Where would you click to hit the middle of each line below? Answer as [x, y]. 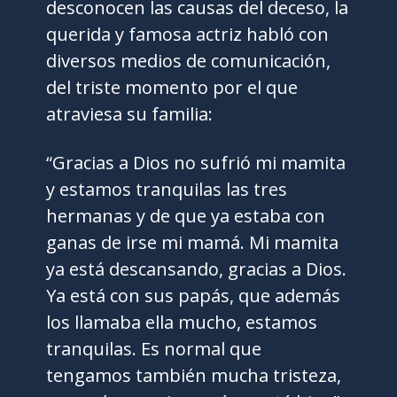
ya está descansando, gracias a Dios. [197, 269]
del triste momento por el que [172, 87]
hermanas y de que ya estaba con [186, 216]
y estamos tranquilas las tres [167, 189]
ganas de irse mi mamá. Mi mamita [193, 242]
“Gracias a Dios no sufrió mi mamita [196, 163]
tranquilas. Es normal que [154, 349]
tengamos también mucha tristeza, [194, 375]
